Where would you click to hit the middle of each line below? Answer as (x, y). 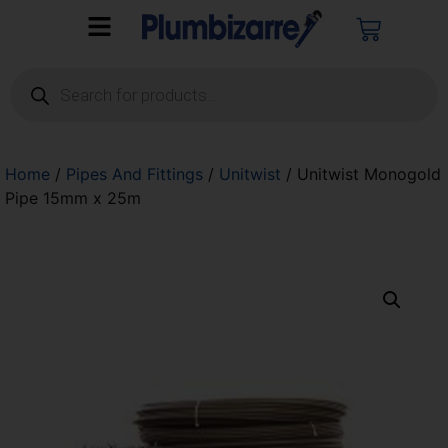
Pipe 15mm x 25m (73, 198)
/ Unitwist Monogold (361, 174)
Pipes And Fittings (134, 174)
